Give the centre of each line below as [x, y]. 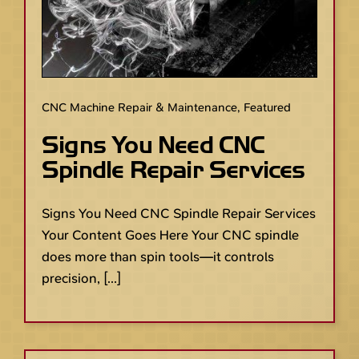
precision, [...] [81, 278]
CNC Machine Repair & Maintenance [139, 107]
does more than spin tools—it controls [158, 256]
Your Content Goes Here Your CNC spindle [170, 234]
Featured [267, 107]
